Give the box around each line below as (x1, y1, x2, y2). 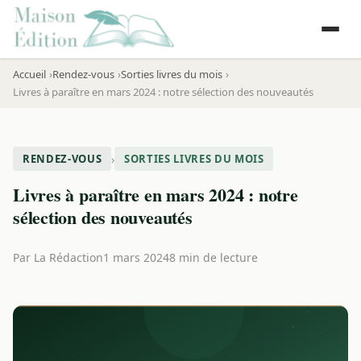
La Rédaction (34, 250, 103, 265)
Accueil (13, 67, 46, 81)
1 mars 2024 (103, 250, 169, 265)
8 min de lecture (169, 250, 258, 265)
